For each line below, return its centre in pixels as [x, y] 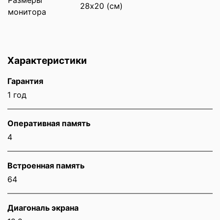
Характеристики [47, 60]
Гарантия [25, 81]
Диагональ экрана [43, 207]
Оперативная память [49, 123]
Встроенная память [46, 165]
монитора [27, 12]
